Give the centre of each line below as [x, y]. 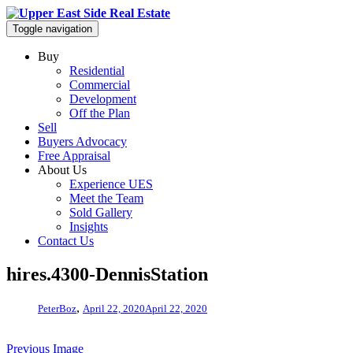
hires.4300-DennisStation [107, 274]
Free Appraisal [74, 156]
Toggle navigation [52, 29]
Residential [97, 71]
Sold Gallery [101, 212]
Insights [89, 227]
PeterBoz [57, 308]
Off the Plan [100, 113]
